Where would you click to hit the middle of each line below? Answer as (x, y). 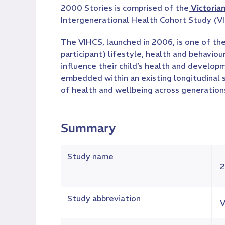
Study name (90, 156)
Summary (88, 128)
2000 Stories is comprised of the (125, 8)
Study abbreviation (104, 198)
